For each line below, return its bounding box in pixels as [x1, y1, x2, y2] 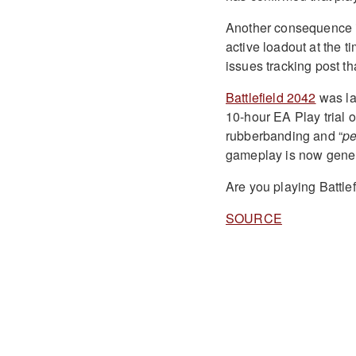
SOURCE [225, 208, 282, 227]
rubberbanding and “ [225, 126, 343, 145]
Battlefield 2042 [225, 87, 316, 106]
